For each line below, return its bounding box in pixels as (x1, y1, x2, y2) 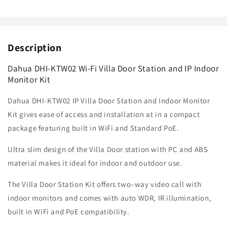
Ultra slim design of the (8, 144, 90, 155)
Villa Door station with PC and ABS (89, 144, 208, 155)
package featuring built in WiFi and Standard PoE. (8, 123, 179, 133)
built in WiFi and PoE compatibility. (8, 207, 130, 217)
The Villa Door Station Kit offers (8, 179, 118, 190)
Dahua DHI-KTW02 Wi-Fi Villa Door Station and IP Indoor (8, 63, 219, 74)
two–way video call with (118, 179, 202, 190)
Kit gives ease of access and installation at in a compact (8, 109, 200, 120)
